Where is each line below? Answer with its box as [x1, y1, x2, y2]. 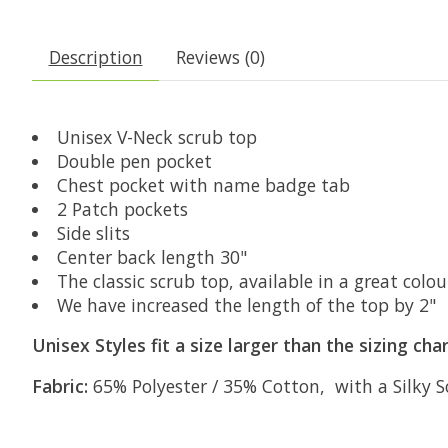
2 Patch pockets [56, 196, 188, 221]
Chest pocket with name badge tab [56, 172, 350, 197]
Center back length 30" [56, 244, 247, 269]
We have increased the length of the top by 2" [56, 292, 436, 317]
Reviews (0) [175, 44, 265, 69]
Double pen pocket [56, 148, 212, 173]
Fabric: [32, 373, 88, 398]
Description [48, 44, 143, 69]
